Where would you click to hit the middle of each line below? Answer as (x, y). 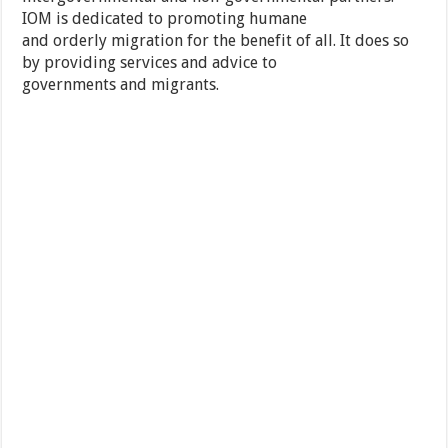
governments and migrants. (121, 85)
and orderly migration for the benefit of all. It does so (216, 41)
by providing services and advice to (150, 63)
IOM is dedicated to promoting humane (165, 19)
